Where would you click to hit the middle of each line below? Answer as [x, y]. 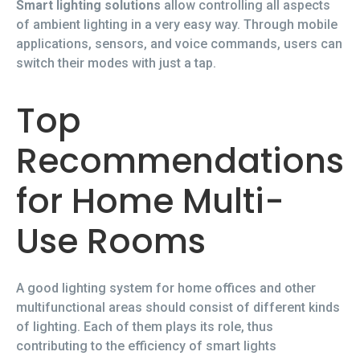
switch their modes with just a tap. [116, 63]
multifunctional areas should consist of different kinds [178, 308]
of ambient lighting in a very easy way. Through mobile [177, 25]
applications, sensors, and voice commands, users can [179, 44]
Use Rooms [111, 242]
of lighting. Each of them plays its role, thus [145, 327]
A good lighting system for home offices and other [166, 288]
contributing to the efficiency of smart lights [146, 346]
